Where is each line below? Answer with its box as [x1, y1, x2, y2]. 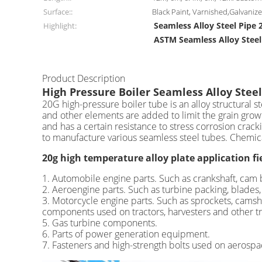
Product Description [42, 72, 125, 85]
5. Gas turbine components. [42, 216, 157, 229]
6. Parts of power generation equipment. [42, 227, 210, 240]
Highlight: [43, 20, 77, 31]
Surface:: [43, 6, 73, 17]
